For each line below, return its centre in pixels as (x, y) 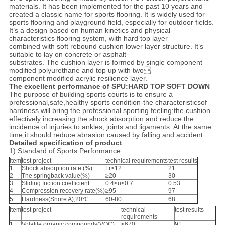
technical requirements (136, 161)
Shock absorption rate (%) (57, 168)
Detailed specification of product (65, 143)
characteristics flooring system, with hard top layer (88, 38)
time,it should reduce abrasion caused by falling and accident (106, 135)
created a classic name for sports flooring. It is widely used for (107, 14)
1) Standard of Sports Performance (65, 151)
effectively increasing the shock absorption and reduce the (101, 119)
